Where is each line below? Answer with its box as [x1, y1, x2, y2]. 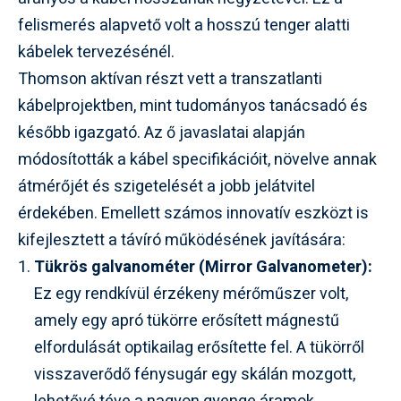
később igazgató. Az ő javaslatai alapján [18, 120, 305, 145]
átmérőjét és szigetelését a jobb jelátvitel [18, 174, 315, 199]
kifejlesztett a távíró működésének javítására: [18, 227, 346, 252]
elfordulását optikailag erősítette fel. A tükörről [34, 335, 364, 360]
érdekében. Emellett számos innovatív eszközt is [18, 200, 369, 226]
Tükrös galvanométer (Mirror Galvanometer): [34, 254, 372, 279]
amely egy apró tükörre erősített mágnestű [34, 308, 339, 333]
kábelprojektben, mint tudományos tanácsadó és [18, 93, 368, 118]
